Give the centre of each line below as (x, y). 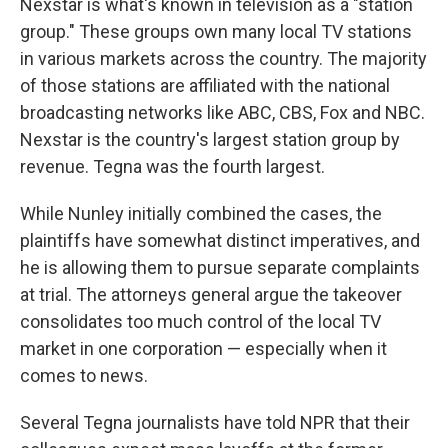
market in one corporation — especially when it (203, 349)
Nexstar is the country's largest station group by (210, 140)
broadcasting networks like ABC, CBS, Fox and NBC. (222, 113)
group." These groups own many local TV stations (216, 32)
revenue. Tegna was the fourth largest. (172, 167)
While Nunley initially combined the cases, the (201, 214)
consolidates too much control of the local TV (200, 322)
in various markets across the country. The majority (223, 59)
